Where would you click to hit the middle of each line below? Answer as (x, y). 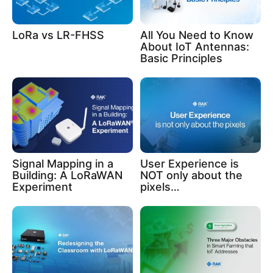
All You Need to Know (197, 35)
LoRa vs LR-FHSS (58, 35)
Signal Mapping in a (63, 163)
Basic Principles (181, 58)
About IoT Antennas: (195, 47)
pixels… (160, 186)
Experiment (42, 186)
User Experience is (190, 163)
